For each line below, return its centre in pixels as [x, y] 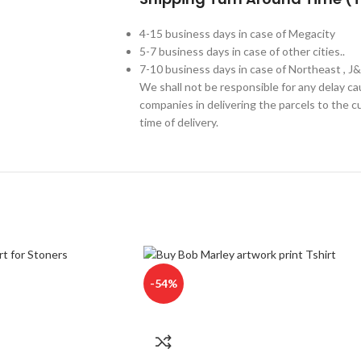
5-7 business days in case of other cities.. [242, 51]
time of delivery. [179, 122]
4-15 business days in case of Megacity [237, 33]
